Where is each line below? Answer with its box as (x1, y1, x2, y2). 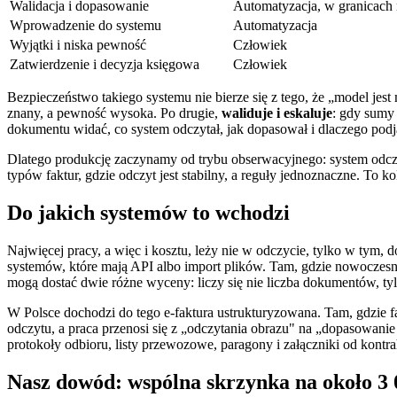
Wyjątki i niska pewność (10, 37, 146, 53)
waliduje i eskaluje (222, 105, 332, 121)
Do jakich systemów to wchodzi (7, 201, 290, 225)
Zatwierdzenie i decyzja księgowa (10, 57, 199, 73)
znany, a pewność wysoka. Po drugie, (7, 105, 222, 121)
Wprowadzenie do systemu (10, 18, 161, 34)
